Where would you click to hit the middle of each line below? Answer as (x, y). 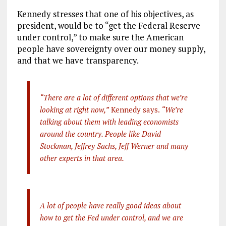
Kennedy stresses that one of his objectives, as (105, 14)
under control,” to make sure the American (100, 37)
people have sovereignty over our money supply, (111, 48)
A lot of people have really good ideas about (110, 205)
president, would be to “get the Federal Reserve (108, 25)
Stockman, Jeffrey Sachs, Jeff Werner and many (114, 146)
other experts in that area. (82, 158)
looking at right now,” (74, 109)
